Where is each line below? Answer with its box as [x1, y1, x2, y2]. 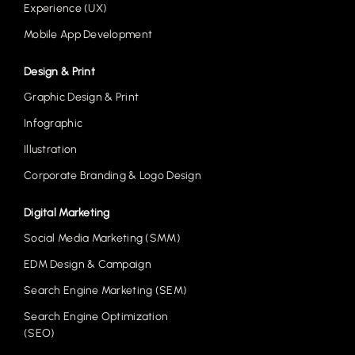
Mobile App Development [24, 28, 153, 42]
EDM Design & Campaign [24, 258, 151, 272]
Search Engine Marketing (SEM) [24, 284, 188, 298]
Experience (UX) [24, 2, 108, 16]
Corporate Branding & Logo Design [24, 169, 201, 183]
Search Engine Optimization [24, 310, 169, 324]
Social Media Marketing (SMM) [24, 231, 181, 246]
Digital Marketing [24, 206, 110, 220]
